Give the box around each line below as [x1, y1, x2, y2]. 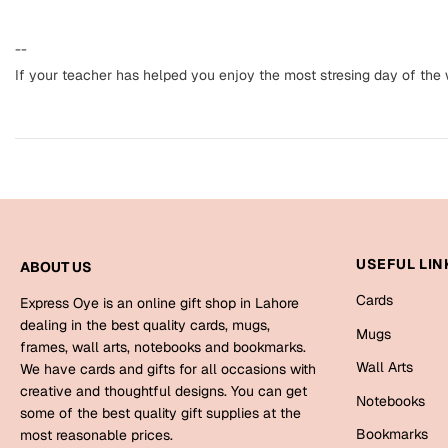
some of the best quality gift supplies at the [20, 404, 301, 423]
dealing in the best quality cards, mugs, [20, 316, 270, 335]
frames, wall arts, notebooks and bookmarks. [20, 338, 306, 357]
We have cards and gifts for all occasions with [20, 360, 316, 379]
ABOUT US [20, 258, 92, 277]
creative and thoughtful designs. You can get [20, 382, 307, 401]
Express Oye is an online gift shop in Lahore [20, 294, 299, 313]
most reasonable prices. [20, 426, 173, 445]
